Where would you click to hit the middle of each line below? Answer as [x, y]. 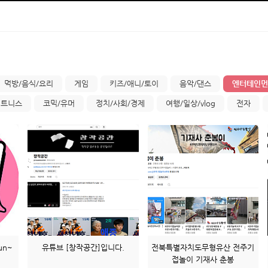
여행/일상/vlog [191, 103]
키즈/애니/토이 [134, 83]
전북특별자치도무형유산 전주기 [203, 247]
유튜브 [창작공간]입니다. [83, 247]
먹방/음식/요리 [29, 83]
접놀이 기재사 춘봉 [203, 259]
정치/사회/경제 [120, 103]
